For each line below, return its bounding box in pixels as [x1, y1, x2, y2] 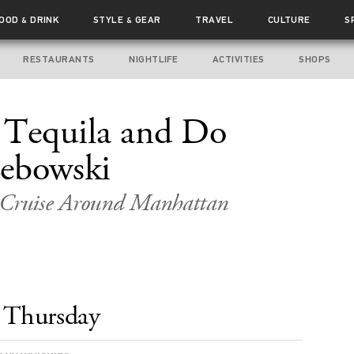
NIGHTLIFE [129, 54, 179, 65]
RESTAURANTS [23, 54, 95, 65]
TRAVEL [195, 14, 234, 25]
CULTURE [267, 14, 311, 25]
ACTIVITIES [212, 54, 265, 65]
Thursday [3, 299, 100, 334]
